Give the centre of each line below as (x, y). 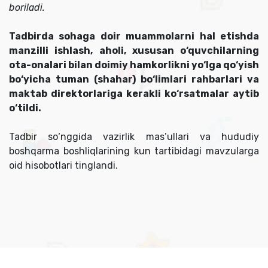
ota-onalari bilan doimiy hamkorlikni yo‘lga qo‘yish (134, 65)
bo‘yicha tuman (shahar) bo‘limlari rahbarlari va (134, 80)
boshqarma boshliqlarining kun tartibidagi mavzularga (134, 151)
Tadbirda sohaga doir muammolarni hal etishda (134, 36)
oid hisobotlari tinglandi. (63, 166)
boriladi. (27, 8)
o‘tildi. (26, 108)
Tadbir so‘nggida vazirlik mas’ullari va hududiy (134, 137)
